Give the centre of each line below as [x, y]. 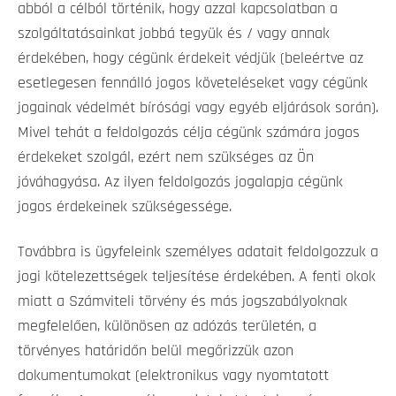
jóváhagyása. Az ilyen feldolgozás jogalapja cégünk [180, 183]
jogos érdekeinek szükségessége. [125, 207]
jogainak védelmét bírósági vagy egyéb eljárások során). [198, 108]
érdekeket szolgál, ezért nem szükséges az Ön [166, 158]
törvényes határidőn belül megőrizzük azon [156, 351]
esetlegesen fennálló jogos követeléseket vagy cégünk [193, 84]
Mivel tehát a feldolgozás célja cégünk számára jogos [189, 133]
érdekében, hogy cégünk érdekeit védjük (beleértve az [190, 59]
